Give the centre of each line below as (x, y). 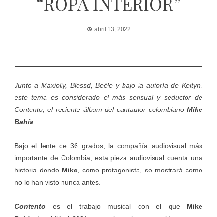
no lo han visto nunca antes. (58, 182)
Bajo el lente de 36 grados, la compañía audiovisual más (108, 146)
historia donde (38, 170)
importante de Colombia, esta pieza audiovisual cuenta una (108, 158)
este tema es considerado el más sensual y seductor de (108, 98)
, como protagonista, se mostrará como (140, 170)
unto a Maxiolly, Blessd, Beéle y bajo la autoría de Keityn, (110, 85)
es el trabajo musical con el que (116, 207)
